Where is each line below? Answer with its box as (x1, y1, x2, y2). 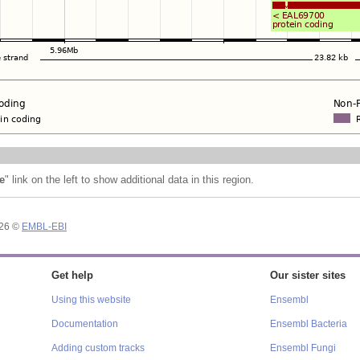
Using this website (51, 294, 131, 305)
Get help (51, 269, 93, 281)
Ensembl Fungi (270, 342, 336, 353)
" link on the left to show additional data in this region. (4, 174, 254, 186)
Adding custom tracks (51, 342, 145, 353)
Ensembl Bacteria (270, 318, 347, 329)
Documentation (51, 318, 118, 329)
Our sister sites (270, 269, 346, 281)
